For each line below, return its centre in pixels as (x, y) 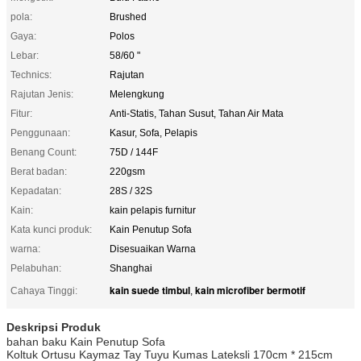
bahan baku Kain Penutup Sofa (86, 341)
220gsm (127, 171)
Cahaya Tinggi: (44, 290)
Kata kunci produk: (51, 229)
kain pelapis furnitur (153, 210)
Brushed (128, 17)
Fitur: (21, 113)
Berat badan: (39, 171)
